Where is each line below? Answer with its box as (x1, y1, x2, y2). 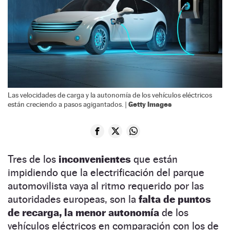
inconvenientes (59, 152, 133, 165)
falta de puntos (139, 193, 211, 205)
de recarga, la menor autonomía (8, 206, 159, 219)
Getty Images (128, 99, 172, 108)
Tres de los (8, 152, 59, 165)
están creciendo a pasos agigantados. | (8, 100, 128, 108)
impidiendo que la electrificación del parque (8, 166, 204, 179)
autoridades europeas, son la (8, 193, 139, 205)
